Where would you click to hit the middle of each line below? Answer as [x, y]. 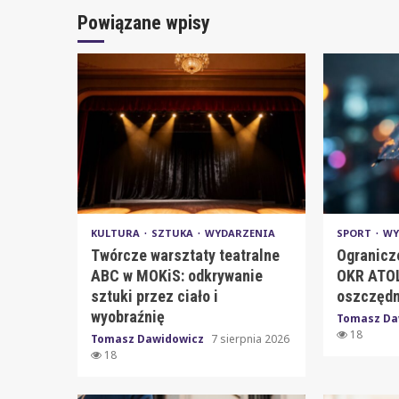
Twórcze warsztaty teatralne [185, 255]
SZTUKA [174, 232]
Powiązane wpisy [144, 22]
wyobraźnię [128, 316]
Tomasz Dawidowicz [149, 338]
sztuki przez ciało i [155, 296]
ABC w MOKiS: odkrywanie [177, 275]
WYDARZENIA [240, 232]
